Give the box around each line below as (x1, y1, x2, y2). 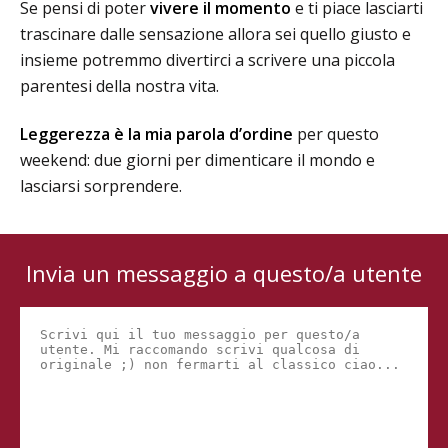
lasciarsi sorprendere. (20, 175, 182, 198)
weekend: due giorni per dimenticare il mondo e (20, 149, 375, 172)
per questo (293, 123, 379, 146)
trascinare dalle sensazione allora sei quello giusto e (20, 23, 411, 46)
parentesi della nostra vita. (20, 75, 219, 98)
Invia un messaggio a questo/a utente (26, 258, 422, 289)
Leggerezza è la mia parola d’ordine (20, 123, 293, 146)
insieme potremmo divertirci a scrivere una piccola (20, 49, 395, 72)
